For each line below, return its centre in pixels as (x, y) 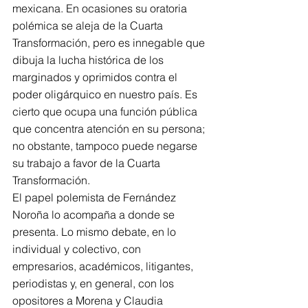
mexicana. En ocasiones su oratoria (101, 8)
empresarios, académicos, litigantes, (104, 266)
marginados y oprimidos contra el (96, 77)
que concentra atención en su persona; (110, 129)
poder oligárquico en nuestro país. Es (106, 94)
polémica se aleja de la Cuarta (89, 25)
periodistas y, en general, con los (95, 283)
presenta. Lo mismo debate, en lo (96, 232)
